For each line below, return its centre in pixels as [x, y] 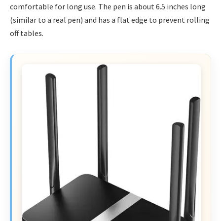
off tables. [27, 33]
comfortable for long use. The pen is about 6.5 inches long [108, 7]
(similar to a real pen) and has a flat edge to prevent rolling [110, 20]
